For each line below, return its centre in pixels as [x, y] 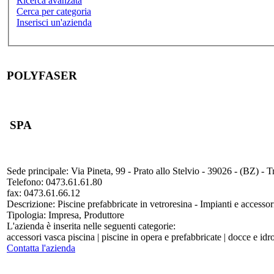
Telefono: [25, 182]
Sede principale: [38, 171]
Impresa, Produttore [85, 215]
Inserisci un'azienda [54, 22]
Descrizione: [31, 204]
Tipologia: [26, 215]
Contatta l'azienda [41, 248]
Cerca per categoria [54, 11]
